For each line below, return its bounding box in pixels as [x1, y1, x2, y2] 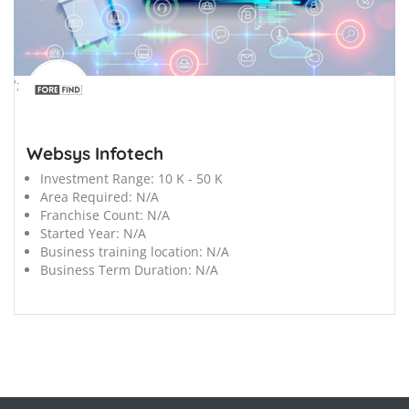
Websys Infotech [26, 142, 163, 165]
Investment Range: [40, 170, 154, 188]
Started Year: [40, 225, 120, 243]
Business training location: [40, 243, 203, 261]
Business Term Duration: [40, 261, 192, 279]
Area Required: [40, 188, 132, 206]
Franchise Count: [40, 206, 143, 225]
